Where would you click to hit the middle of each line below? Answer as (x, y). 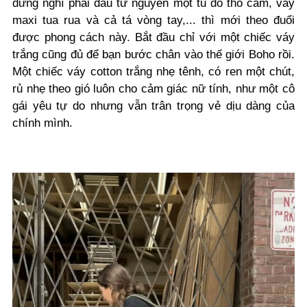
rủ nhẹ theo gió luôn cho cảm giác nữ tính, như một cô (153, 89)
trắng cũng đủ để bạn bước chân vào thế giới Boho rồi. (153, 54)
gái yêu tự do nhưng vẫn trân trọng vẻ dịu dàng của (153, 106)
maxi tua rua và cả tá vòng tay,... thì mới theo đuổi (153, 20)
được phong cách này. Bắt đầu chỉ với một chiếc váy (153, 37)
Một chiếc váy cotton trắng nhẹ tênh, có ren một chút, (153, 72)
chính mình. (42, 123)
